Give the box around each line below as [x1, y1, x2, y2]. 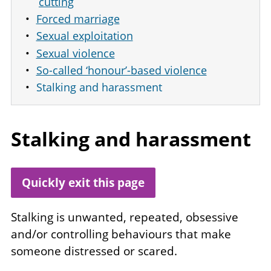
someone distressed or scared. [11, 243, 177, 260]
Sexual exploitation [36, 28, 133, 44]
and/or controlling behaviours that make [11, 226, 231, 243]
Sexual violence [36, 45, 115, 60]
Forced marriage [36, 11, 120, 27]
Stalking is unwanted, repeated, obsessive [11, 209, 238, 226]
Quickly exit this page [22, 174, 145, 191]
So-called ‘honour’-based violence [36, 62, 207, 77]
